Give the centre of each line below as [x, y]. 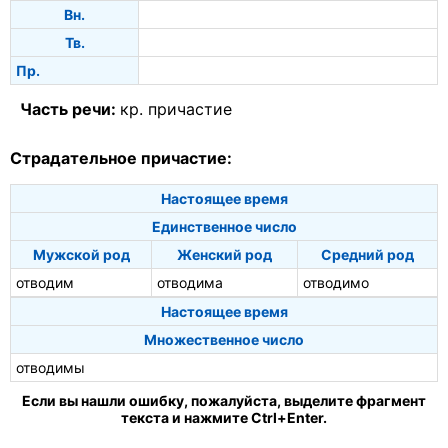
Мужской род [81, 254]
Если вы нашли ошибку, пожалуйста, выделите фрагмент [224, 400]
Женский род [224, 254]
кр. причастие [176, 108]
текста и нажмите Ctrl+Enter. [224, 417]
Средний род [367, 254]
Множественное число [224, 339]
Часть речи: [70, 108]
